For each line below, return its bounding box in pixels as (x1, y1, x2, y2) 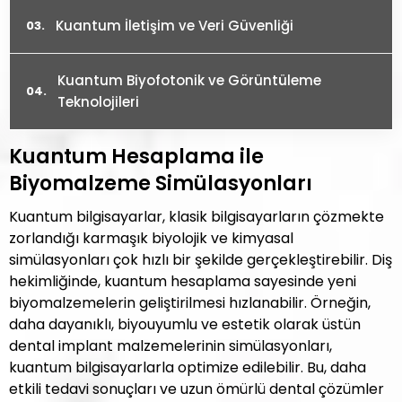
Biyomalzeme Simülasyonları (9, 170, 312, 197)
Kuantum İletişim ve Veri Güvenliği (56, 16, 293, 35)
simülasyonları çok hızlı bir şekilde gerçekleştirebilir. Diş (9, 249, 392, 270)
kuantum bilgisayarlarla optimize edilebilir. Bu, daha (9, 357, 366, 378)
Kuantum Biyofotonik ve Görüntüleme (57, 71, 321, 90)
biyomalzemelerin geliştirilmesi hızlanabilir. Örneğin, (9, 293, 371, 313)
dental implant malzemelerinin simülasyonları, (9, 336, 332, 356)
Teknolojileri (57, 92, 139, 111)
